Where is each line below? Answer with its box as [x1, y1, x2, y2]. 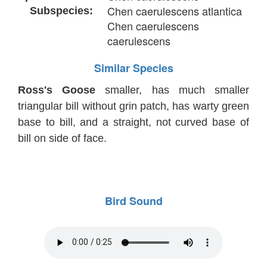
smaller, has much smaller [95, 83, 250, 96]
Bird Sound [104, 193, 163, 209]
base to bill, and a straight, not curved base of [18, 116, 249, 128]
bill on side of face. [18, 132, 107, 144]
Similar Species [94, 60, 173, 76]
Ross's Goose [18, 83, 96, 96]
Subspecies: [18, 4, 93, 17]
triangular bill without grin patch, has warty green [18, 100, 249, 112]
